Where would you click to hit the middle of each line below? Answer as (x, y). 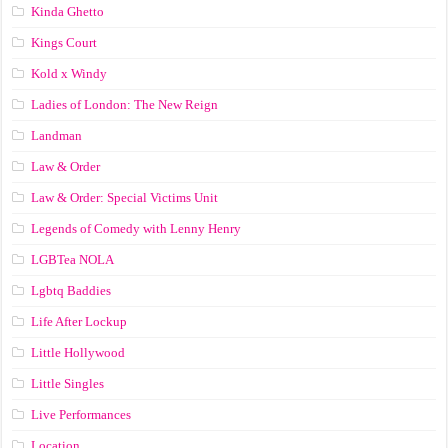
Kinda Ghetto (68, 11)
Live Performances (81, 414)
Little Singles (68, 383)
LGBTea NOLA (73, 259)
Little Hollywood (78, 352)
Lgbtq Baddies (71, 290)
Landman (57, 135)
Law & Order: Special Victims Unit (125, 197)
